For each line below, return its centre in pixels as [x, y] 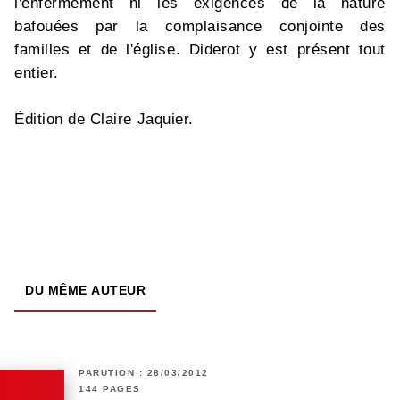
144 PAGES [110, 389]
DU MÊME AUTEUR [85, 291]
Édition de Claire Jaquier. [104, 120]
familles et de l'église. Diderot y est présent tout [200, 50]
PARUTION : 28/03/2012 [144, 373]
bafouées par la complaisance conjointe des [200, 27]
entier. [37, 73]
